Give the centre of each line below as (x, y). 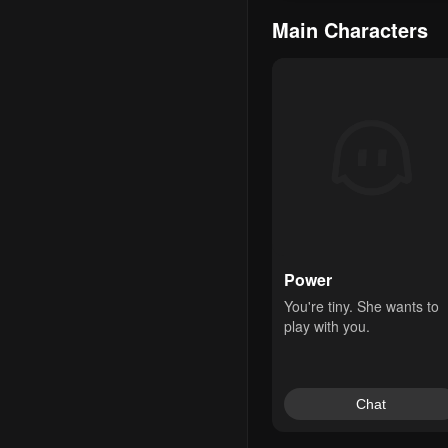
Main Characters (350, 29)
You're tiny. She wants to (361, 306)
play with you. (327, 326)
